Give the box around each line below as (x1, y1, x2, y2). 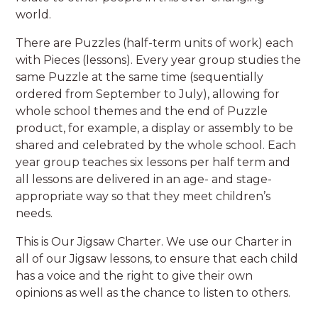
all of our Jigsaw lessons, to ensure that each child (16, 251, 299, 265)
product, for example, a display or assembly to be (16, 121, 294, 135)
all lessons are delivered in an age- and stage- (16, 172, 273, 186)
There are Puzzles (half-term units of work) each (16, 35, 294, 50)
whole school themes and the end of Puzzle (16, 104, 268, 118)
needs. (16, 206, 53, 220)
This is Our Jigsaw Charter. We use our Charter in (16, 234, 292, 248)
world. (16, 7, 52, 21)
